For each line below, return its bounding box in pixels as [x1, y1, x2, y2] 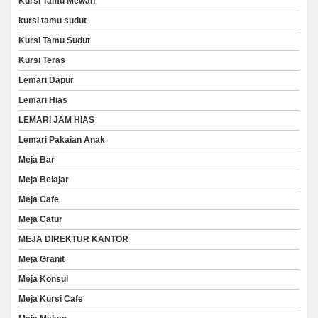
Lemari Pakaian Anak [18, 135, 105, 146]
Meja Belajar [18, 175, 69, 185]
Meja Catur [18, 214, 62, 225]
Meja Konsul [18, 274, 68, 285]
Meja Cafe [18, 194, 59, 205]
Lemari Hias [18, 95, 67, 106]
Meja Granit [18, 254, 65, 265]
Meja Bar [18, 155, 55, 165]
